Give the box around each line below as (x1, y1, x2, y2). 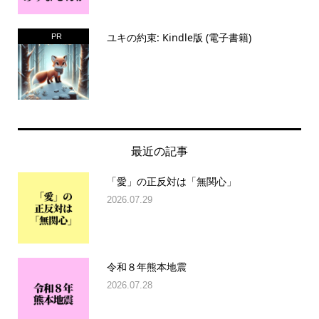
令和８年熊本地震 (106, 260, 187, 274)
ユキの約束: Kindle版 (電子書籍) (106, 31, 251, 45)
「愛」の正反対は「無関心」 (106, 174, 236, 189)
